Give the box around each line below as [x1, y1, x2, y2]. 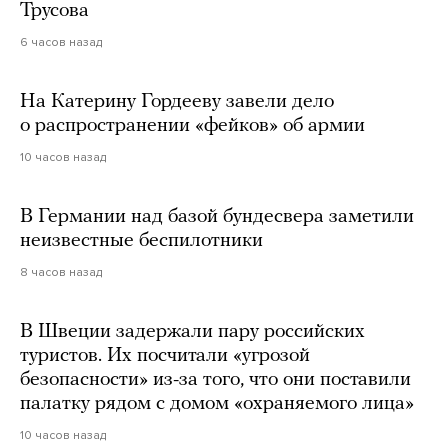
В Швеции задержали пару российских [20, 322, 365, 343]
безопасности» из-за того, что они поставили [20, 370, 411, 391]
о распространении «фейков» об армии [20, 116, 365, 137]
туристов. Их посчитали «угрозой [20, 346, 310, 367]
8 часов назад [20, 265, 102, 280]
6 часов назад [20, 35, 102, 50]
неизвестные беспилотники [20, 231, 263, 252]
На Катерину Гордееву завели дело [20, 92, 334, 113]
